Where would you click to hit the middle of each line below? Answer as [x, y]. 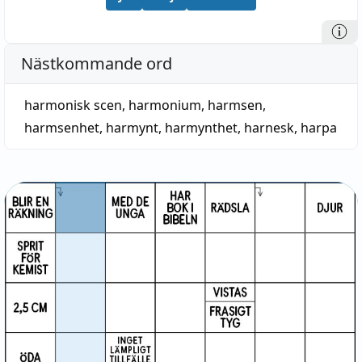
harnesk [269, 128]
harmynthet [201, 128]
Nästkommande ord [97, 63]
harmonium [165, 105]
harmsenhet [62, 128]
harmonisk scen [73, 105]
